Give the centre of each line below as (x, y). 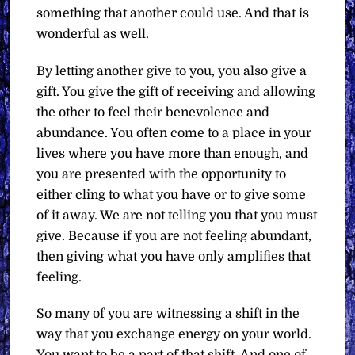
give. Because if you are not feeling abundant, (174, 236)
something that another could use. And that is (173, 13)
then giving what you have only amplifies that (174, 256)
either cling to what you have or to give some (172, 195)
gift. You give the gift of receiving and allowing (176, 92)
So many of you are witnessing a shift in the (168, 314)
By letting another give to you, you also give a (172, 71)
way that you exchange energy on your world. (174, 335)
